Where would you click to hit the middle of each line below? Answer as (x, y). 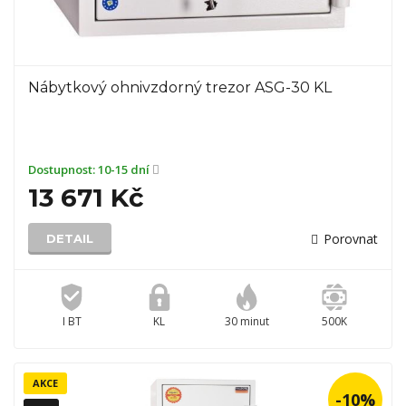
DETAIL (70, 238)
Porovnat (351, 239)
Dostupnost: (63, 169)
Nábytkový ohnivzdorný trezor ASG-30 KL (180, 87)
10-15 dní (125, 169)
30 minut (246, 321)
